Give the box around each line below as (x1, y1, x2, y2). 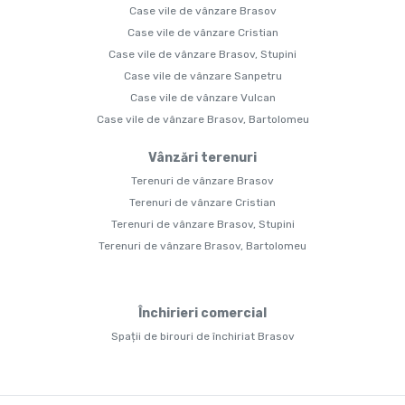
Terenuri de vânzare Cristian (129, 196, 276, 210)
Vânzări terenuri (148, 150, 257, 166)
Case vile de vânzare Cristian (127, 26, 278, 40)
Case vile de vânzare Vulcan (129, 91, 276, 105)
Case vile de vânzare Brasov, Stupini (108, 48, 297, 61)
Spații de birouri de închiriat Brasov (110, 330, 295, 344)
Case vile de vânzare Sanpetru (123, 70, 282, 83)
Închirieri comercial (138, 306, 267, 322)
